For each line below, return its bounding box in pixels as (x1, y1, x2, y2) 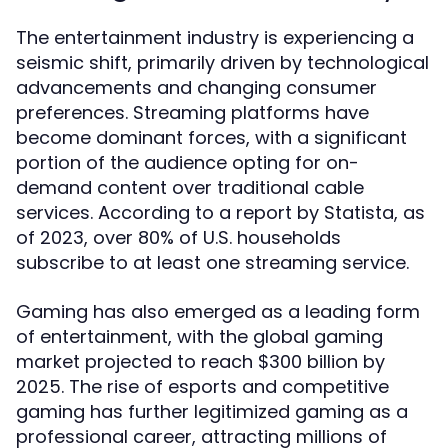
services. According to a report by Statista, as (16, 200, 425, 225)
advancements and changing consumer (16, 75, 377, 100)
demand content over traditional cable (16, 175, 364, 200)
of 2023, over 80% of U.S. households (16, 225, 341, 250)
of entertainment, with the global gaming (16, 324, 383, 349)
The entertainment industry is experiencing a (16, 25, 414, 50)
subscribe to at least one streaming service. (16, 250, 409, 275)
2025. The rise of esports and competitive (16, 374, 389, 399)
